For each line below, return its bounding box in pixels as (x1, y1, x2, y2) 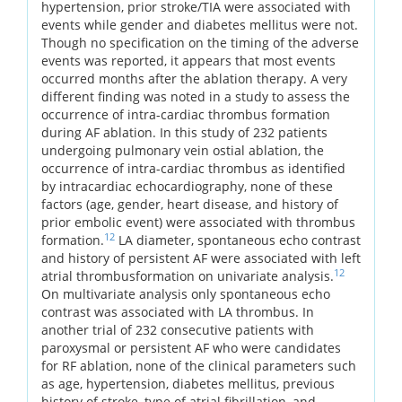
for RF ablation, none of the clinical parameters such (41, 356, 356, 374)
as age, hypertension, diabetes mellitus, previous (41, 374, 335, 392)
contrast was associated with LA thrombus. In (41, 302, 314, 320)
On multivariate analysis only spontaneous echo (41, 284, 330, 302)
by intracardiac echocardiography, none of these (41, 177, 333, 195)
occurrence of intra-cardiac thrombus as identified (41, 159, 345, 177)
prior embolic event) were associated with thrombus (41, 213, 355, 231)
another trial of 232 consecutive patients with (41, 320, 314, 338)
